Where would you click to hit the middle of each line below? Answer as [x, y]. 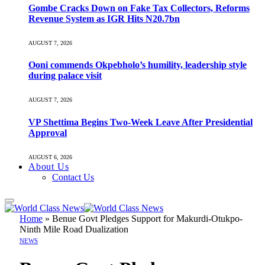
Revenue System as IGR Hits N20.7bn [104, 18]
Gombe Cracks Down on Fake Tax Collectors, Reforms [139, 8]
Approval [48, 132]
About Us [49, 166]
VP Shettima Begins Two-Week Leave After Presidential [140, 122]
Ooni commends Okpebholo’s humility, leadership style [138, 65]
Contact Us [73, 177]
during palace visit [65, 76]
